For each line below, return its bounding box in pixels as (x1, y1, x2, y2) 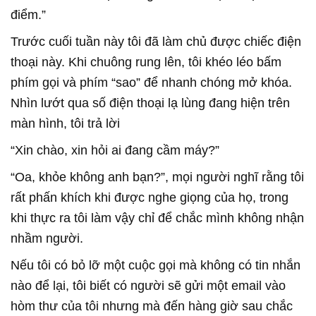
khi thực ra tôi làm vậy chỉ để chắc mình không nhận (11, 210, 304, 225)
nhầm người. (11, 231, 83, 245)
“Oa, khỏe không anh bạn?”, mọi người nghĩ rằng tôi (11, 169, 304, 184)
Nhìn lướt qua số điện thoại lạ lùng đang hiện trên (11, 95, 290, 110)
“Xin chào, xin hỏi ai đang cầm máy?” (11, 142, 219, 157)
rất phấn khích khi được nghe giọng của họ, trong (11, 190, 288, 205)
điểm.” (11, 7, 46, 22)
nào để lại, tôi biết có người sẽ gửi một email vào (11, 278, 286, 293)
